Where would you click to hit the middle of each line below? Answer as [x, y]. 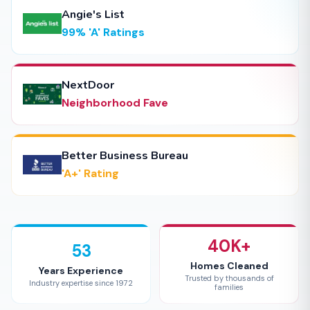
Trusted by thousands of [229, 278]
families [229, 287]
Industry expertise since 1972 [81, 283]
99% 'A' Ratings [103, 32]
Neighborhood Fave [115, 103]
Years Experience [81, 270]
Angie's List [93, 15]
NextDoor [88, 85]
